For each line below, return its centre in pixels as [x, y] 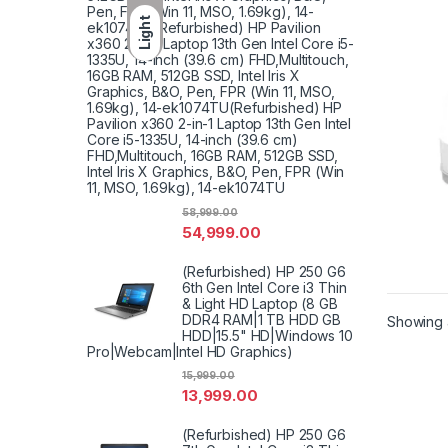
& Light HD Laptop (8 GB [260, 303]
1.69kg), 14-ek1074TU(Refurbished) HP [214, 108]
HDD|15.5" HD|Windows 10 [267, 335]
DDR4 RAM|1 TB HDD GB [262, 319]
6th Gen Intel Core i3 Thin [264, 287]
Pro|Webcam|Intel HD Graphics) [190, 351]
